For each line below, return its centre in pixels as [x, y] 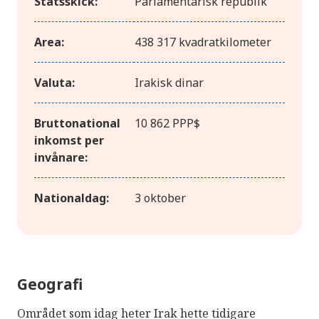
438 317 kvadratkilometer [203, 42]
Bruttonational [77, 124]
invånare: [61, 158]
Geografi [50, 284]
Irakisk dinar [169, 83]
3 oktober [160, 198]
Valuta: [54, 83]
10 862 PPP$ [167, 124]
